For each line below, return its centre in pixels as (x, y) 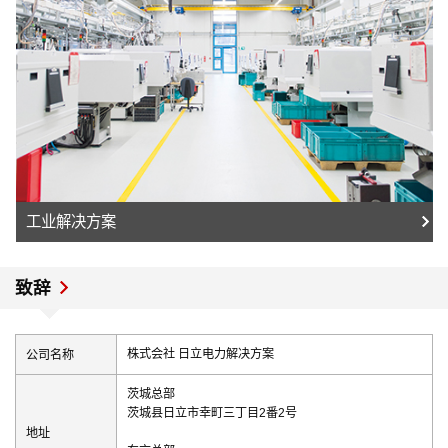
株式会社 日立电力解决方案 (200, 354)
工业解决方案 (71, 222)
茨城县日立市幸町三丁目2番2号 (212, 413)
